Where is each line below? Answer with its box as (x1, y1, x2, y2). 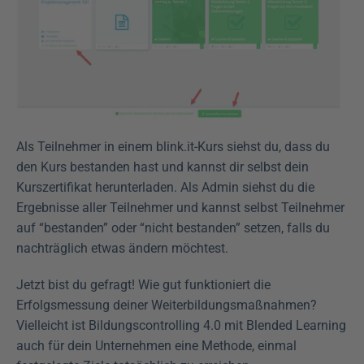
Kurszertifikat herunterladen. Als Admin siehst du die (16, 180, 314, 196)
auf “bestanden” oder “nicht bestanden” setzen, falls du (16, 220, 330, 236)
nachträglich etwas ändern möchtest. (16, 240, 228, 257)
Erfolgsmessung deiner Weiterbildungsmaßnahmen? (16, 297, 317, 314)
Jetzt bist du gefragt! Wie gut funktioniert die (16, 277, 271, 293)
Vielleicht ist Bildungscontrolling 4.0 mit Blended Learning (16, 318, 346, 334)
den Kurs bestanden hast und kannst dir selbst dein (16, 159, 309, 175)
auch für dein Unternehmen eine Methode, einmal (16, 338, 297, 354)
